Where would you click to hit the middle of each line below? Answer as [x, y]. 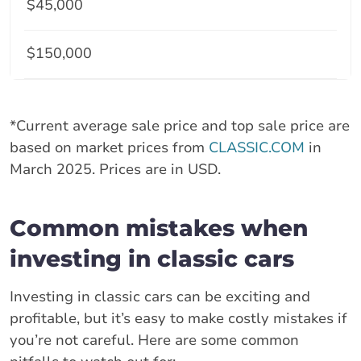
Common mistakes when [159, 228]
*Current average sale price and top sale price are [180, 125]
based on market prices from [109, 147]
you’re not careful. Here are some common [154, 340]
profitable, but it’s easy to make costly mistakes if [178, 318]
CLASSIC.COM [257, 147]
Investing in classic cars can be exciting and [160, 296]
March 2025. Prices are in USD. [115, 169]
